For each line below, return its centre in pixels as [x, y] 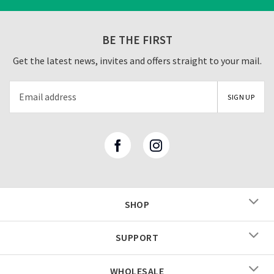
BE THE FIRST [137, 40]
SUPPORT [137, 238]
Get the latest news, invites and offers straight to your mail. [137, 60]
